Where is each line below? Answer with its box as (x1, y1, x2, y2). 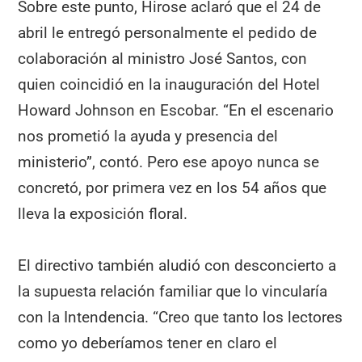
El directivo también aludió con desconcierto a (18, 256, 337, 276)
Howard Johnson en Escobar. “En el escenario (18, 100, 335, 120)
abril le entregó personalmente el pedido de (18, 23, 318, 42)
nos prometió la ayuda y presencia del (18, 126, 279, 145)
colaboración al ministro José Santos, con (18, 48, 308, 68)
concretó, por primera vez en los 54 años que (18, 178, 327, 197)
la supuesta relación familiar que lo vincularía (18, 282, 328, 301)
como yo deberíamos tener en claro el (18, 334, 278, 353)
